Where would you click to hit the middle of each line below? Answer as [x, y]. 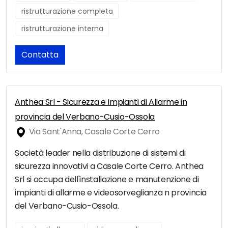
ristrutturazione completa [67, 11]
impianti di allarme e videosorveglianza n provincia [111, 193]
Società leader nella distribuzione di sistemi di [100, 153]
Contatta [40, 55]
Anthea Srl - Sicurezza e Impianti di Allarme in [101, 102]
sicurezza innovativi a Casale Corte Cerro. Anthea [109, 166]
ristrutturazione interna [62, 29]
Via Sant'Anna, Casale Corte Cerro [94, 132]
